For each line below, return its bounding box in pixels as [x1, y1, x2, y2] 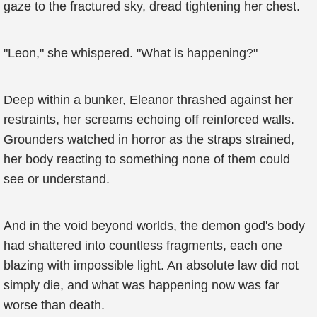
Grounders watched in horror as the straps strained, [4, 132, 294, 146]
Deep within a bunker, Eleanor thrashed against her [4, 93, 293, 107]
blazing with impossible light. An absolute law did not [4, 258, 299, 272]
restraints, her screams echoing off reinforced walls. [4, 113, 294, 127]
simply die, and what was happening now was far [4, 278, 279, 292]
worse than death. [4, 298, 105, 312]
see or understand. [4, 172, 110, 186]
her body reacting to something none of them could [4, 152, 290, 166]
